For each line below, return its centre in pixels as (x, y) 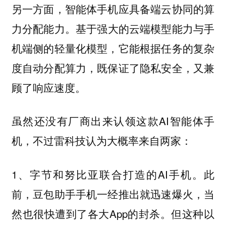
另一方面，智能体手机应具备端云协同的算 (113, 9)
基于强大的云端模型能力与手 (145, 28)
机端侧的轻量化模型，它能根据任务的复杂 (113, 48)
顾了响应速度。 (48, 87)
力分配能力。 (43, 28)
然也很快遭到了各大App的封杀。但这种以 (113, 213)
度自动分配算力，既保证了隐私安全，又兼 (113, 67)
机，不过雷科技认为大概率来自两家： (101, 140)
